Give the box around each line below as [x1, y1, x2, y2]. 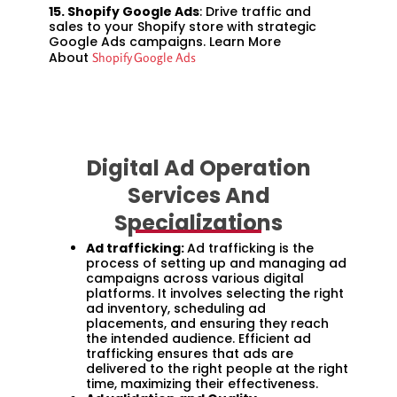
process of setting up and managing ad [86, 253, 346, 272]
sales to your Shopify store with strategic [49, 18, 316, 36]
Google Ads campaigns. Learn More [49, 33, 281, 51]
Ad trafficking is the [187, 238, 314, 257]
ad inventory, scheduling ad [86, 299, 266, 317]
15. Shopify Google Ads [49, 3, 199, 21]
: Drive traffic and [199, 3, 311, 21]
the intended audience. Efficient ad [86, 329, 311, 347]
